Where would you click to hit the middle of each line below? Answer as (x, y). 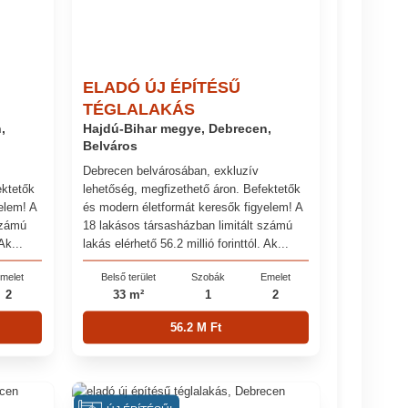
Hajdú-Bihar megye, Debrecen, (178, 128)
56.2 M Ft (195, 327)
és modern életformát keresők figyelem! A (193, 207)
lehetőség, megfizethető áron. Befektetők (192, 189)
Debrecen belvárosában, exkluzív (171, 170)
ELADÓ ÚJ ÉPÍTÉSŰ (162, 87)
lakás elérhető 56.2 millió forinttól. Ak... (186, 243)
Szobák (208, 277)
